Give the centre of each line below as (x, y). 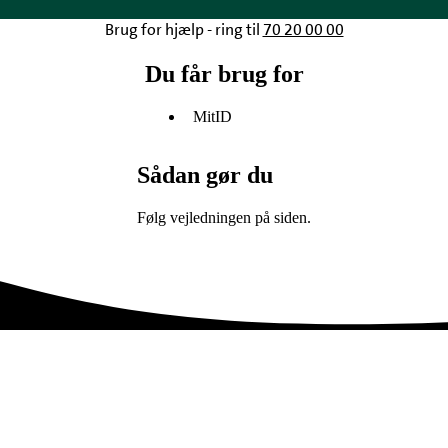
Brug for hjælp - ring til (183, 30)
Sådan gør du (205, 174)
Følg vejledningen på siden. (224, 217)
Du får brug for (224, 74)
